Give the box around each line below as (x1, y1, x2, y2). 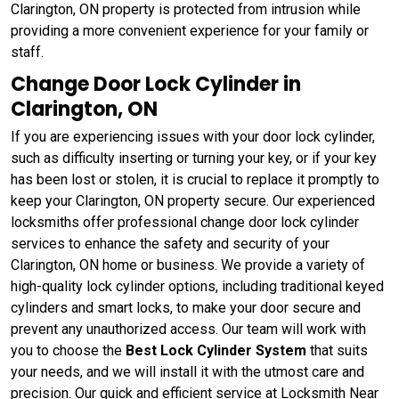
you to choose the (11, 341, 126, 359)
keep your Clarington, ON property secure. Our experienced (11, 191, 375, 209)
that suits (306, 341, 368, 359)
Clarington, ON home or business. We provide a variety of (11, 256, 365, 273)
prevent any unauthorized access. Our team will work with (11, 320, 366, 338)
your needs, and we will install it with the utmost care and (11, 362, 364, 380)
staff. (11, 43, 44, 61)
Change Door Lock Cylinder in (11, 69, 301, 98)
